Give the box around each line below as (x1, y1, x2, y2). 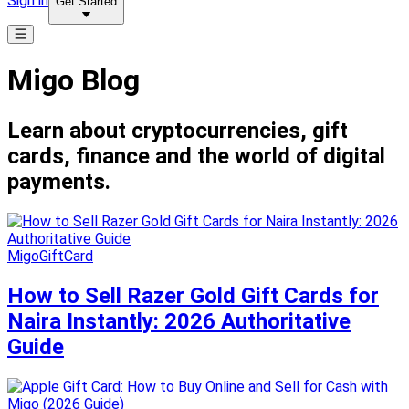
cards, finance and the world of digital (7, 142, 385, 169)
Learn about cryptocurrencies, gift (7, 117, 348, 143)
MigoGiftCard (7, 246, 93, 265)
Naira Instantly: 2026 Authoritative (7, 308, 351, 334)
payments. (7, 168, 110, 194)
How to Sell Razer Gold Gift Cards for (7, 282, 379, 309)
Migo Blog (7, 63, 140, 99)
